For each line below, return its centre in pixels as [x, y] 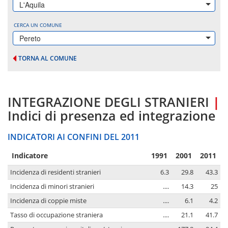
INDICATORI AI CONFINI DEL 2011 [74, 137]
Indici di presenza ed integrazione [111, 116]
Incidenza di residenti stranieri [55, 173]
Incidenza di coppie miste [48, 201]
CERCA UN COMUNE [38, 25]
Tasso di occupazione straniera [56, 215]
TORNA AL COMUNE [48, 58]
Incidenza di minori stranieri [52, 187]
